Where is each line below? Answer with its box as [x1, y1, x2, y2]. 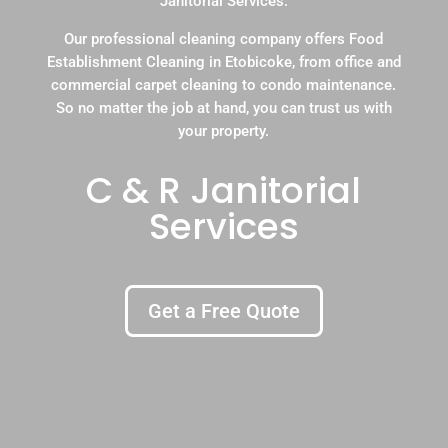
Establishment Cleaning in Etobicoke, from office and [46, 53, 401, 71]
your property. [178, 122, 270, 140]
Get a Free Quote [147, 299, 300, 323]
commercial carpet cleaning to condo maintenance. [51, 76, 397, 94]
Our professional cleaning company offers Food [64, 30, 384, 48]
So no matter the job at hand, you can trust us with [55, 99, 392, 117]
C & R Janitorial [86, 165, 362, 216]
